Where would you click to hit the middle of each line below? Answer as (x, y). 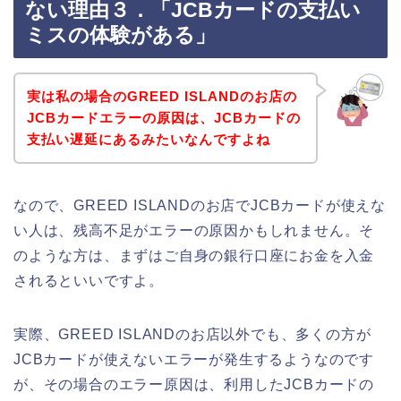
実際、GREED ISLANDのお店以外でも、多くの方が (192, 334)
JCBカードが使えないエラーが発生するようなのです (194, 359)
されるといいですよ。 (89, 280)
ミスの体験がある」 (120, 35)
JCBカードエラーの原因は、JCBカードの (163, 117)
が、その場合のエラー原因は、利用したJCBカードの (194, 384)
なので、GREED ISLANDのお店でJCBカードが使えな (200, 205)
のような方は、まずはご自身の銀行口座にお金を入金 (194, 255)
